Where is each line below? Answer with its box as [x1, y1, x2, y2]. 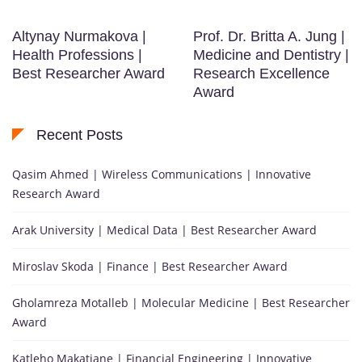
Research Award [12, 186, 100, 202]
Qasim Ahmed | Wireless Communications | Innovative [12, 166, 311, 183]
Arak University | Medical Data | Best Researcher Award [12, 222, 317, 238]
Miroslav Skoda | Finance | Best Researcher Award [12, 259, 288, 275]
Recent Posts [36, 127, 123, 144]
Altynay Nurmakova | [12, 28, 146, 45]
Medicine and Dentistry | [193, 47, 349, 64]
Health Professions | [12, 47, 142, 64]
